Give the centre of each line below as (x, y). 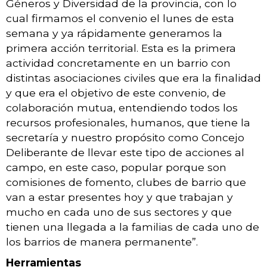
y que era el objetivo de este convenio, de (116, 92)
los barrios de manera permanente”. (102, 241)
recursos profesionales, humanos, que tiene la (128, 122)
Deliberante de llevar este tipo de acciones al (125, 152)
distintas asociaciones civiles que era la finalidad (133, 77)
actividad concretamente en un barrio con (118, 63)
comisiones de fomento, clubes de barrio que (126, 182)
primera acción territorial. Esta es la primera (121, 48)
